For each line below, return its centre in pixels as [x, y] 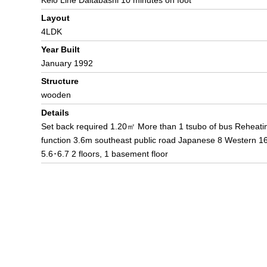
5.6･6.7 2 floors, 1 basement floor [105, 154]
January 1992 [67, 63]
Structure [60, 81]
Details [55, 113]
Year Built [60, 49]
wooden [56, 95]
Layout [55, 18]
